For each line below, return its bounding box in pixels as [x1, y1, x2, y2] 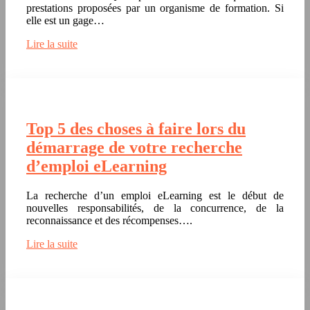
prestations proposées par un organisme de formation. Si [26, 1, 284, 14]
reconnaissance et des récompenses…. [26, 214, 192, 226]
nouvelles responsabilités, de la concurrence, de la [26, 201, 284, 214]
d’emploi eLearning [26, 156, 167, 175]
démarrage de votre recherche [26, 138, 242, 156]
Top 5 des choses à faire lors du [26, 119, 246, 138]
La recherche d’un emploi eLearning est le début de [26, 189, 284, 201]
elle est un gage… [26, 14, 104, 26]
